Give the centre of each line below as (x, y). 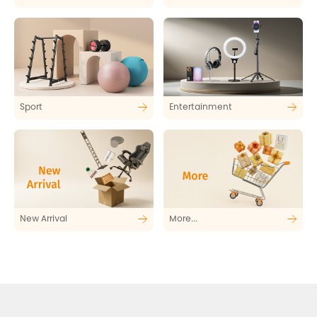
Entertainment (201, 108)
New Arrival (44, 219)
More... (183, 219)
